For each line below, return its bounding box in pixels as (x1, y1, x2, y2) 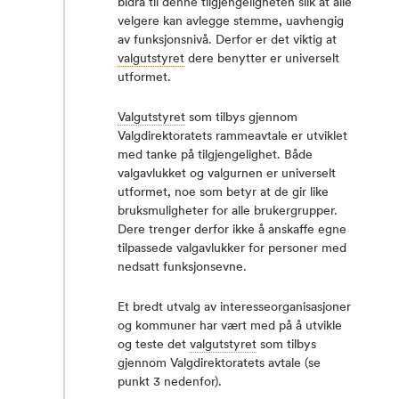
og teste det (118, 336, 190, 352)
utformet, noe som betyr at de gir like (118, 183, 329, 199)
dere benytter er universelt (184, 50, 339, 66)
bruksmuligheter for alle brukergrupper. (118, 202, 338, 218)
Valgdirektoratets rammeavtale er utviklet (118, 127, 347, 143)
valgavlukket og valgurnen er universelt (118, 165, 336, 181)
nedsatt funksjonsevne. (118, 258, 247, 274)
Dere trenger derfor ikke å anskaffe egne (118, 221, 346, 237)
